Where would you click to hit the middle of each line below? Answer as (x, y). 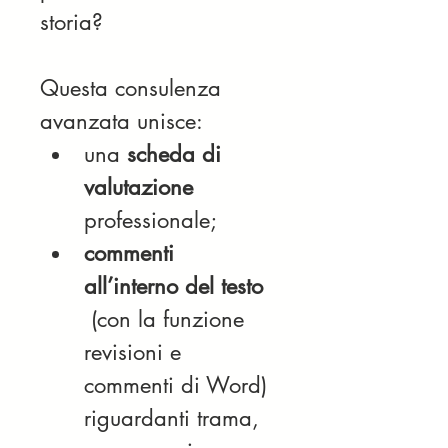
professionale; (150, 220)
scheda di (177, 154)
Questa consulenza (134, 88)
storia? (71, 22)
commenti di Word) (179, 385)
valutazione (138, 187)
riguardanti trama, (175, 418)
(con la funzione (171, 319)
